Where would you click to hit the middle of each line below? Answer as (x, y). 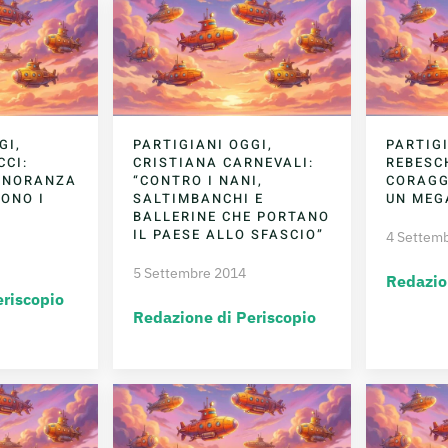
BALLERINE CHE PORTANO (232, 217)
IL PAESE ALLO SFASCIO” (229, 235)
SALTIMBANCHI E (199, 199)
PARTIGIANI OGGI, (203, 145)
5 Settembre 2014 (190, 273)
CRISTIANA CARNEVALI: (224, 163)
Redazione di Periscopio (225, 317)
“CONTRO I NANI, (198, 181)
